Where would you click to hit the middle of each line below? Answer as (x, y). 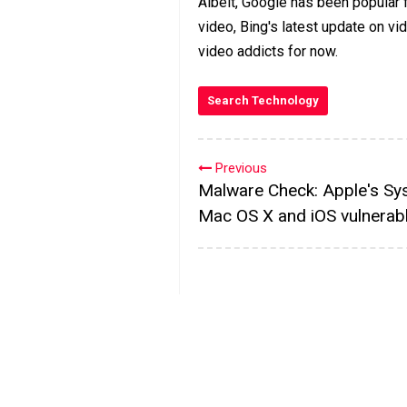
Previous (239, 168)
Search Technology (263, 100)
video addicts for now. (268, 51)
